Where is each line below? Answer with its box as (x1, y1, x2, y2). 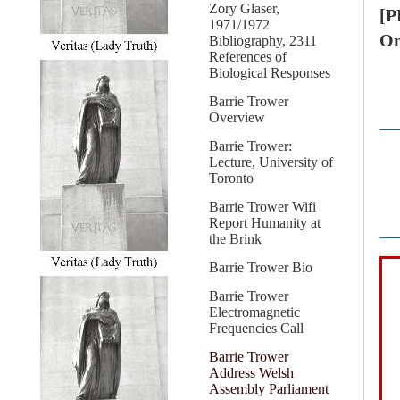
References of (209, 49, 287, 64)
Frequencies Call (209, 321, 304, 336)
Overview (209, 110, 265, 125)
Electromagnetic (209, 304, 300, 320)
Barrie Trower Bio (209, 260, 312, 275)
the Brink (209, 231, 262, 246)
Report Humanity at (209, 215, 321, 230)
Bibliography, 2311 (209, 33, 317, 48)
